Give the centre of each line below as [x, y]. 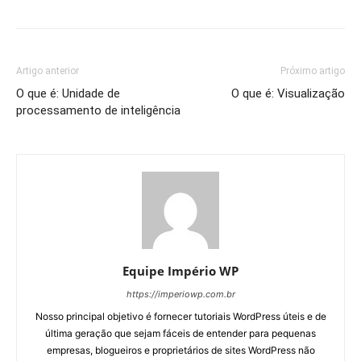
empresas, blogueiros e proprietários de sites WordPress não [180, 350]
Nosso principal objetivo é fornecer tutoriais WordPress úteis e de [180, 316]
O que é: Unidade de [68, 93]
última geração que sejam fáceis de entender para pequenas [180, 333]
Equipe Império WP [180, 270]
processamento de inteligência [98, 110]
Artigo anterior [48, 71]
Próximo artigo [313, 71]
